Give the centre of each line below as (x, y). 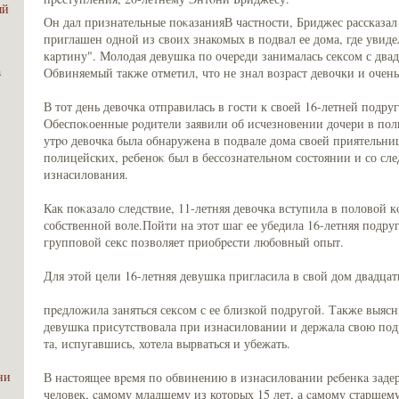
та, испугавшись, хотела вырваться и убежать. (167, 343)
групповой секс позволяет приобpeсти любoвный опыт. (194, 241)
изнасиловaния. (86, 174)
